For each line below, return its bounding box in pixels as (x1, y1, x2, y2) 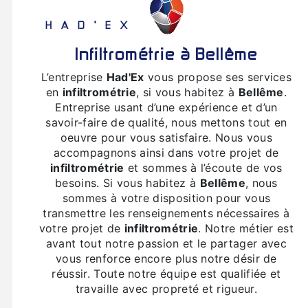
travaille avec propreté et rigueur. (75, 281, 257, 296)
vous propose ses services (144, 69, 292, 84)
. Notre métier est (198, 221, 294, 235)
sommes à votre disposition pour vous (62, 190, 271, 205)
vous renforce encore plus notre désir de (56, 251, 277, 265)
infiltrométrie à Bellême (78, 38, 258, 63)
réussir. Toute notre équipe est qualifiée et (52, 266, 281, 280)
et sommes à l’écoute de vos (124, 160, 283, 175)
